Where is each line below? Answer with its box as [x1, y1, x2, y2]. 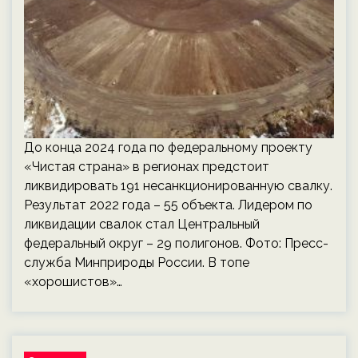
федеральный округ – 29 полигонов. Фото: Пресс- [24, 236, 328, 251]
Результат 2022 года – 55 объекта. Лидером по [24, 197, 312, 213]
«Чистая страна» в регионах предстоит [24, 159, 269, 174]
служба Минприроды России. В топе [24, 255, 249, 270]
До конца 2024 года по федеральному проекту [24, 140, 312, 155]
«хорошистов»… [24, 274, 122, 289]
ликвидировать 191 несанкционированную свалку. [24, 178, 332, 193]
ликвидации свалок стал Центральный [24, 217, 260, 232]
